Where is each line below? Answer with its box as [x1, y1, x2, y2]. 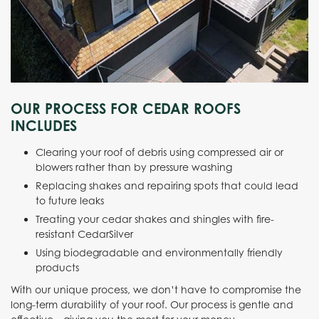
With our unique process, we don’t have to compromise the [11, 283, 301, 296]
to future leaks [36, 194, 104, 206]
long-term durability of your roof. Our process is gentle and [11, 298, 293, 310]
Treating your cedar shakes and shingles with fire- [36, 212, 274, 225]
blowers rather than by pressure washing [36, 160, 232, 173]
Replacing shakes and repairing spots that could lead [36, 179, 298, 192]
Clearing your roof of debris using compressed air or [36, 145, 283, 158]
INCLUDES [11, 116, 77, 135]
